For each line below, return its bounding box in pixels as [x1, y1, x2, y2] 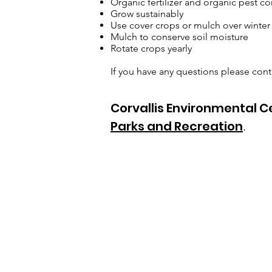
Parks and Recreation [110, 118, 243, 135]
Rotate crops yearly [110, 42, 192, 54]
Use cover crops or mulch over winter [110, 19, 270, 31]
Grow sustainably [110, 8, 183, 19]
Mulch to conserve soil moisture [110, 31, 248, 42]
